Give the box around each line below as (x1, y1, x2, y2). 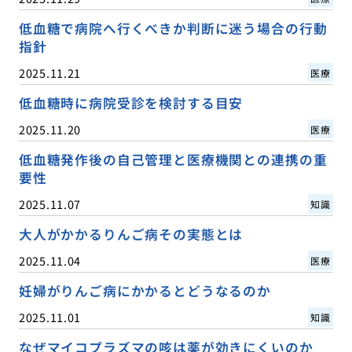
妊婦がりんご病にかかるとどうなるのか (18, 280, 271, 300)
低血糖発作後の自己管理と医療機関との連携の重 (18, 149, 328, 169)
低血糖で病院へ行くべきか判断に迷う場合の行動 (18, 18, 328, 38)
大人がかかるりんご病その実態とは (18, 224, 244, 244)
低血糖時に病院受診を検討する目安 (18, 93, 244, 112)
